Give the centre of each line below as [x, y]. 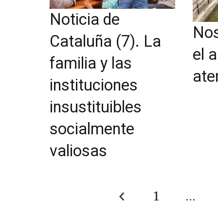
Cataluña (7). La [105, 41]
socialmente [92, 129]
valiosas [78, 151]
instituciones [94, 85]
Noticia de [85, 19]
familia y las [91, 63]
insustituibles [96, 107]
